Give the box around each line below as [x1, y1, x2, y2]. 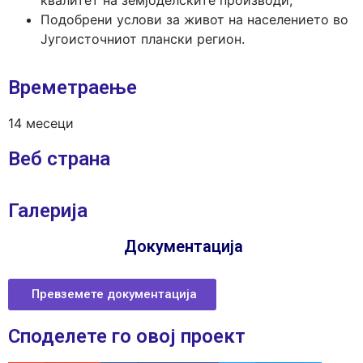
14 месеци [8, 115, 74, 131]
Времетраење [8, 76, 137, 99]
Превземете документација [32, 287, 197, 301]
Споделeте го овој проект [8, 325, 246, 348]
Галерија [8, 199, 88, 222]
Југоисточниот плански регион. [41, 31, 245, 47]
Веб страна [8, 147, 110, 170]
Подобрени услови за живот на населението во [41, 11, 348, 28]
